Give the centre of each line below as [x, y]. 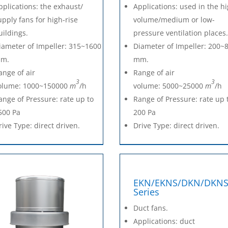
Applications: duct [164, 221]
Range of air [154, 73]
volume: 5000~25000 [169, 86]
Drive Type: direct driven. [177, 126]
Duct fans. [151, 208]
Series [147, 192]
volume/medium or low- [174, 20]
